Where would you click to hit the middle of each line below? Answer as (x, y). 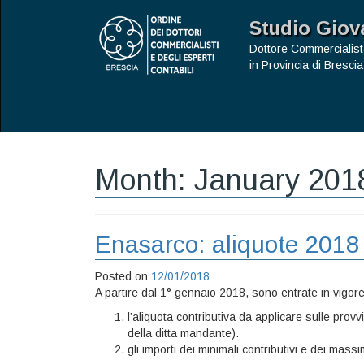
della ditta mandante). (183, 333)
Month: (145, 180)
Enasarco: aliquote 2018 (227, 244)
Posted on (123, 276)
